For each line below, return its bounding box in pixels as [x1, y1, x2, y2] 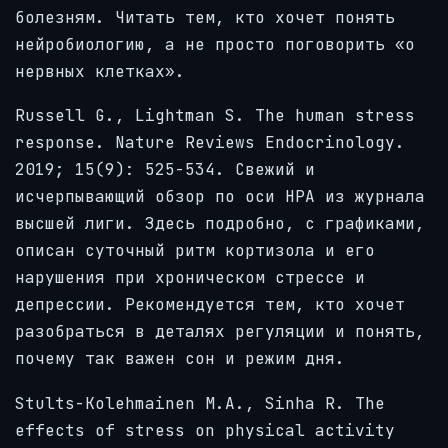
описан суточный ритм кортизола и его [15, 240, 375, 262]
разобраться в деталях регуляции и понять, [15, 321, 425, 343]
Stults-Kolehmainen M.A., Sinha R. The [15, 392, 385, 414]
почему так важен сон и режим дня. [15, 348, 345, 370]
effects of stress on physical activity [15, 419, 395, 441]
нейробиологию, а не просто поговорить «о [15, 33, 415, 55]
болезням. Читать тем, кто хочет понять [15, 6, 395, 28]
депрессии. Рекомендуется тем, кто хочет [15, 294, 405, 316]
